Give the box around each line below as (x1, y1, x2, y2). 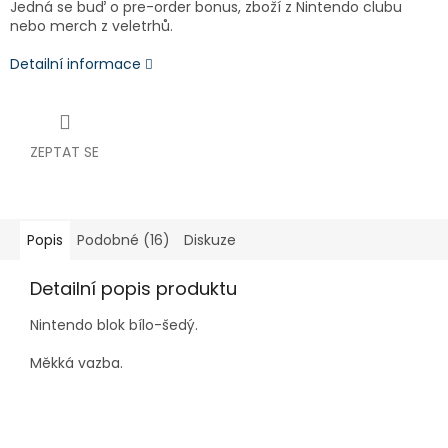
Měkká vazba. (30, 353, 123, 374)
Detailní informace (10, 54, 141, 75)
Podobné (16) (77, 230, 170, 251)
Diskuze (184, 230, 236, 251)
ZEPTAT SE (30, 142, 99, 163)
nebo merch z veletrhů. (10, 16, 173, 37)
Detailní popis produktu (30, 276, 237, 302)
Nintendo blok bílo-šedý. (30, 315, 198, 336)
